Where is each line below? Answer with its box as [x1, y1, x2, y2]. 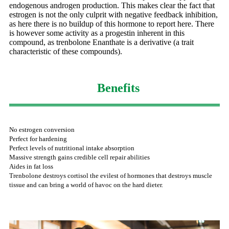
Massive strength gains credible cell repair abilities [9, 153, 150, 161]
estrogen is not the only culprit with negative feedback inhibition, [9, 10, 218, 19]
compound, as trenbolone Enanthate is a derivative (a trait [9, 37, 194, 47]
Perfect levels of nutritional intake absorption [9, 144, 134, 152]
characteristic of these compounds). [9, 47, 122, 56]
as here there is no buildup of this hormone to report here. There [9, 19, 214, 28]
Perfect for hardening [9, 134, 67, 143]
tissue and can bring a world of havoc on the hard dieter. [9, 180, 163, 189]
